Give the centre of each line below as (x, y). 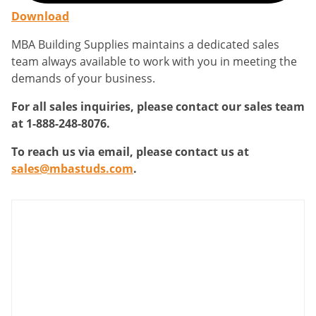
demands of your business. (83, 78)
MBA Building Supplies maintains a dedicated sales (145, 44)
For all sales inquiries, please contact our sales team (158, 107)
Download (40, 16)
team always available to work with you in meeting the (154, 61)
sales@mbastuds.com (72, 169)
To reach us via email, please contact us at (130, 152)
